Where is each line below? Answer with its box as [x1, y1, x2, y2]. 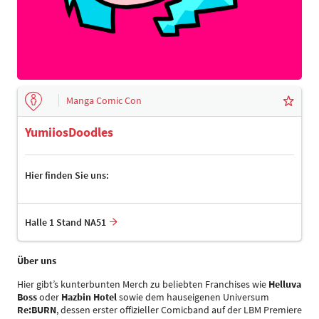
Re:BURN [17, 303, 56, 316]
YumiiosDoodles [25, 124, 113, 140]
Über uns [17, 254, 56, 267]
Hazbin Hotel [61, 291, 119, 303]
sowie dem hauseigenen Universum [119, 291, 269, 303]
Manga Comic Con [66, 93, 142, 107]
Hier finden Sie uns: [25, 169, 109, 182]
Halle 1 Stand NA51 [25, 216, 106, 229]
